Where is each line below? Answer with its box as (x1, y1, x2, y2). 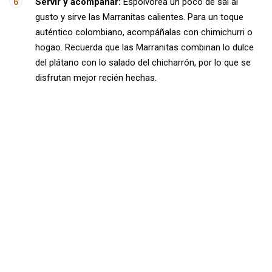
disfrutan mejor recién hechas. (35, 72, 157, 83)
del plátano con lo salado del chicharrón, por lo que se (35, 57, 251, 68)
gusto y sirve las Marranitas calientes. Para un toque (35, 12, 243, 22)
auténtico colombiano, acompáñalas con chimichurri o (35, 27, 253, 38)
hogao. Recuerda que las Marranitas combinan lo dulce (35, 42, 254, 53)
